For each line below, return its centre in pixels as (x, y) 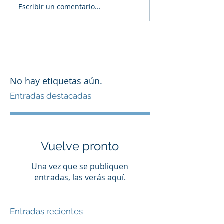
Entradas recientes (46, 211)
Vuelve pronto (80, 146)
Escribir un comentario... (60, 7)
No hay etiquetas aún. (56, 81)
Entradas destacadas (51, 96)
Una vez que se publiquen (80, 166)
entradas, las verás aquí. (80, 177)
